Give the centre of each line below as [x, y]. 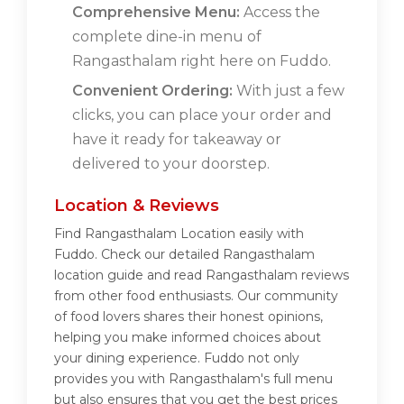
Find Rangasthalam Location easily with [179, 234]
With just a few [289, 91]
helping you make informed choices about [188, 338]
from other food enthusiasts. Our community [196, 296]
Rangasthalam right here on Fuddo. [202, 61]
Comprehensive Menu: [156, 13]
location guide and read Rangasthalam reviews [202, 275]
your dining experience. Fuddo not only [177, 358]
